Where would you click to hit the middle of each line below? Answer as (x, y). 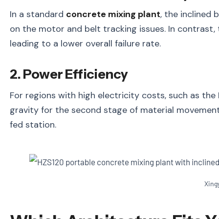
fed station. (33, 125)
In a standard (38, 14)
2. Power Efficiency (69, 74)
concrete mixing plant (113, 14)
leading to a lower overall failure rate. (85, 44)
